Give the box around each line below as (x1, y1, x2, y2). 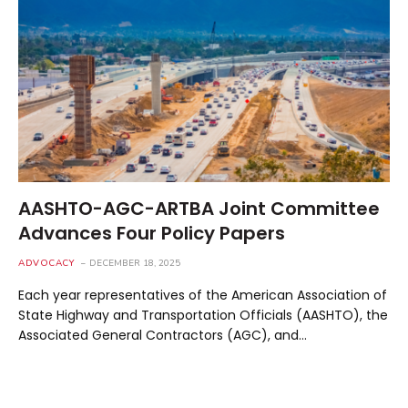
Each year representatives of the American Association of (18, 285, 387, 304)
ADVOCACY (18, 256, 75, 270)
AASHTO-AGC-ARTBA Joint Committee (18, 195, 380, 221)
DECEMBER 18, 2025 (89, 256, 180, 270)
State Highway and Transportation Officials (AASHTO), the (18, 305, 388, 324)
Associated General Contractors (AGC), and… (18, 325, 307, 344)
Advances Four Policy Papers (18, 219, 285, 246)
